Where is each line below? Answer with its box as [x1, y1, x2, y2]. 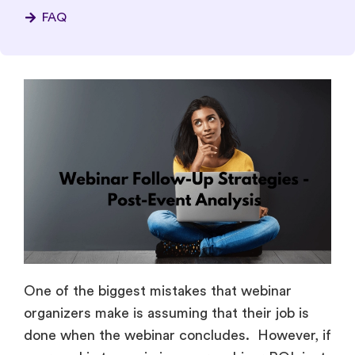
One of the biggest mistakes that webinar [24, 284, 292, 299]
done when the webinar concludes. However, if [24, 328, 331, 343]
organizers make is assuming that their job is [24, 306, 309, 321]
